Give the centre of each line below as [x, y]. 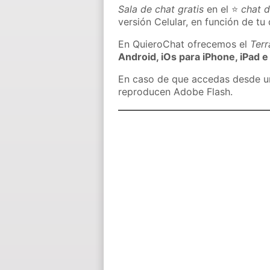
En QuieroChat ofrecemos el [184, 44]
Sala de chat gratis [161, 9]
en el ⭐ [223, 9]
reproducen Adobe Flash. [176, 92]
